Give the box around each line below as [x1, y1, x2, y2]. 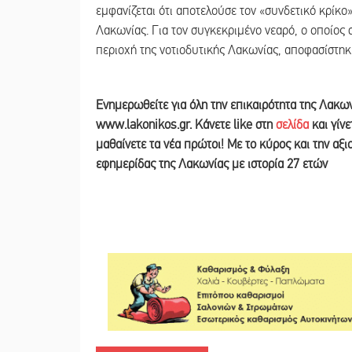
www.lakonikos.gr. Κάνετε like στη [96, 116, 276, 133]
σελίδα [276, 116, 309, 133]
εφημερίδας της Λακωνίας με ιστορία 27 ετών [96, 156, 328, 172]
